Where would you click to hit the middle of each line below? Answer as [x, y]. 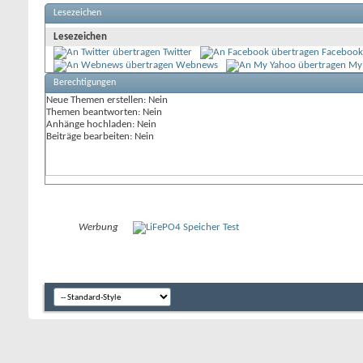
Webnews [197, 65]
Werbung [98, 227]
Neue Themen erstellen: [97, 100]
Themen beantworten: [94, 112]
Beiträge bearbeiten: [90, 137]
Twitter [177, 52]
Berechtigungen [85, 83]
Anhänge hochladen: [92, 124]
